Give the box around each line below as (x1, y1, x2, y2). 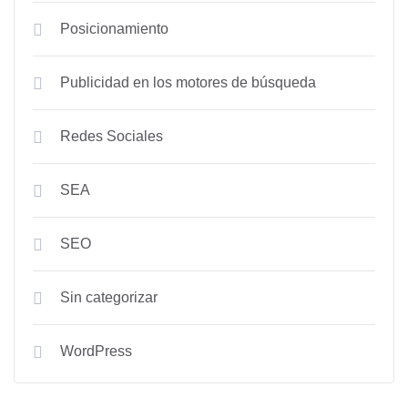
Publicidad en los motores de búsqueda (60, 75, 316, 90)
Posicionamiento (60, 21, 168, 36)
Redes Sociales (60, 128, 163, 144)
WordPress (60, 343, 132, 359)
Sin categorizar (60, 290, 158, 305)
